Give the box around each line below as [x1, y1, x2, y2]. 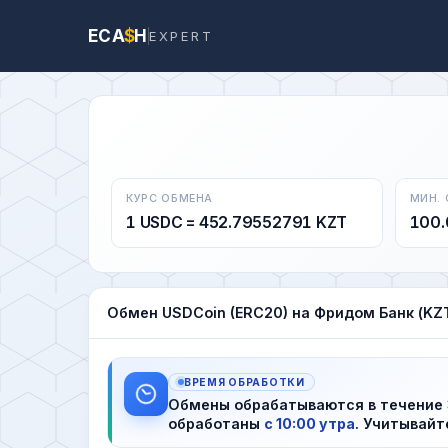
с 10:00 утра [264, 414, 355, 432]
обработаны [168, 414, 264, 432]
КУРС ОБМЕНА [126, 191, 214, 205]
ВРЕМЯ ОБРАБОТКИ [184, 375, 305, 388]
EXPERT [148, 27, 214, 44]
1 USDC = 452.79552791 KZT [126, 212, 348, 232]
